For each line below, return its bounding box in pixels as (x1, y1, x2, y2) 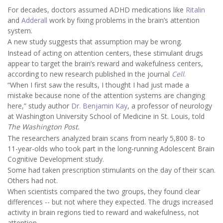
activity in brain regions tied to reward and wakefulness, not (7, 208, 199, 218)
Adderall (21, 15, 47, 25)
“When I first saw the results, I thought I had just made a (7, 80, 189, 90)
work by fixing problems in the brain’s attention (47, 15, 200, 25)
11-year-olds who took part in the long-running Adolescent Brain (7, 143, 215, 153)
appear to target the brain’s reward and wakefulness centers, (7, 58, 203, 68)
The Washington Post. (7, 122, 80, 132)
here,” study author (7, 101, 71, 111)
